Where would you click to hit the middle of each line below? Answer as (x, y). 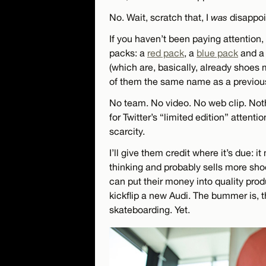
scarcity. (127, 131)
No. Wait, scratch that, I (160, 17)
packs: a (128, 53)
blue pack (217, 53)
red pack (166, 53)
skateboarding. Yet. (150, 209)
